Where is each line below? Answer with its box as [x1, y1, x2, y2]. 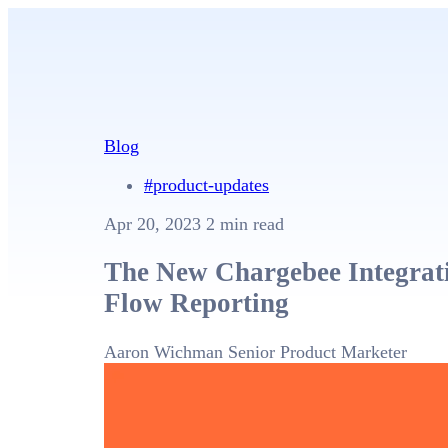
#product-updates [144, 175, 269, 195]
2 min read [206, 214, 284, 234]
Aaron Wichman [104, 341, 223, 362]
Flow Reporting [104, 288, 289, 319]
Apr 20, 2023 [104, 214, 206, 234]
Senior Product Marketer [228, 341, 407, 362]
